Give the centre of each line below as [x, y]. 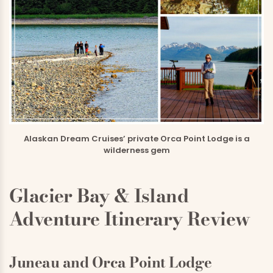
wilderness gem [136, 150]
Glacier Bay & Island [99, 196]
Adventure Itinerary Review [130, 219]
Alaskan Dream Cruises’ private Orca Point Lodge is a [136, 139]
